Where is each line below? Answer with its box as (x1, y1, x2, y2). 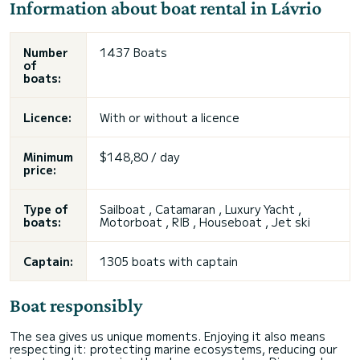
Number (23, 43, 68, 60)
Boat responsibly (10, 293, 142, 316)
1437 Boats (100, 43, 167, 60)
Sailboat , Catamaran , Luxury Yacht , (100, 200, 301, 217)
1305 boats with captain (100, 252, 238, 269)
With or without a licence (100, 108, 239, 125)
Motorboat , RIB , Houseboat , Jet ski (100, 213, 310, 230)
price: (23, 161, 56, 178)
